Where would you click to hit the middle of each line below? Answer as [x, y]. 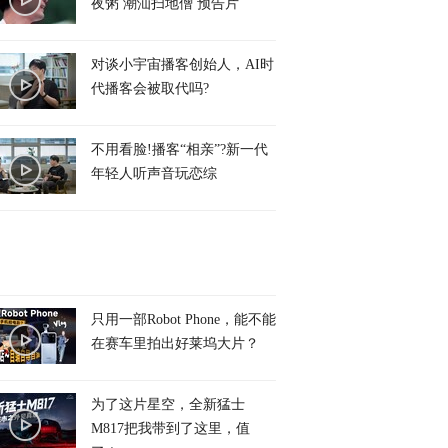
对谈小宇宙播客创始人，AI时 [182, 64]
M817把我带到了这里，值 [170, 428]
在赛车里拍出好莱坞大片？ [175, 343]
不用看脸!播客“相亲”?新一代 [179, 149]
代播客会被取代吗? [150, 88]
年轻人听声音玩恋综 [154, 173]
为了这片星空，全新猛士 [168, 404]
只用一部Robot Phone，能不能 [183, 319]
